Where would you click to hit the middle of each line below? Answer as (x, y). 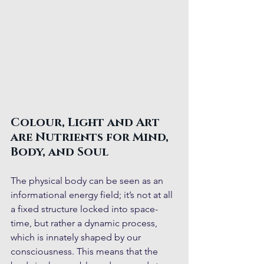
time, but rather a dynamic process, (85, 223)
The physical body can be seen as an (88, 181)
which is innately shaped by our (77, 237)
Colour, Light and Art (87, 123)
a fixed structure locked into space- (84, 209)
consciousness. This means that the (85, 251)
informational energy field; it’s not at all (93, 195)
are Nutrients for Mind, (91, 137)
